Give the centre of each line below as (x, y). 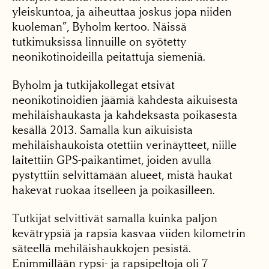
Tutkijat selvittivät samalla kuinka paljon (115, 219)
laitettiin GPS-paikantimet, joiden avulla (112, 160)
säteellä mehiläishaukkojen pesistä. (101, 249)
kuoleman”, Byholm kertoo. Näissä (99, 27)
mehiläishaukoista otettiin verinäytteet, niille (124, 145)
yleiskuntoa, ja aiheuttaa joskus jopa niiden (122, 12)
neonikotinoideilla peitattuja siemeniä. (109, 57)
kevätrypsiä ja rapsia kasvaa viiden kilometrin (129, 234)
